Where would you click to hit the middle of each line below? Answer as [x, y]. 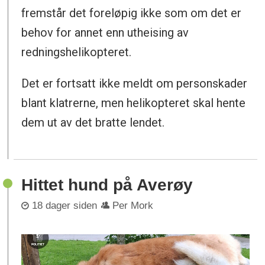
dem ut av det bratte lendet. [93, 122]
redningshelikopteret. [77, 52]
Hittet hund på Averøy [107, 185]
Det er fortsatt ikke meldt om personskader [135, 83]
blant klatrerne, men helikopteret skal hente [134, 103]
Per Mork [133, 206]
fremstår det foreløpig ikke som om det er [132, 13]
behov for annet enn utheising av [105, 32]
